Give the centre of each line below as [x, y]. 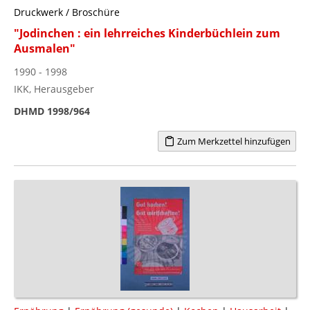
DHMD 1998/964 [52, 111]
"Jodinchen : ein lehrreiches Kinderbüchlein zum [147, 33]
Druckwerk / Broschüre [67, 12]
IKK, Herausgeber [54, 89]
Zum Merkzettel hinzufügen [232, 141]
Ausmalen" [45, 48]
